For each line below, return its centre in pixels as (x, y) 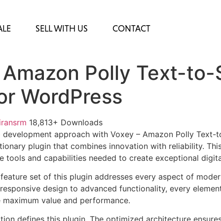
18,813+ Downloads (66, 122)
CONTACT (131, 28)
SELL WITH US (61, 28)
